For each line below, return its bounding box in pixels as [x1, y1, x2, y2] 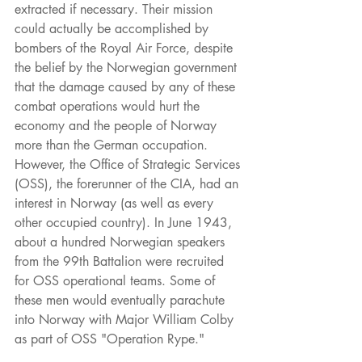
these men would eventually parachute [15, 292, 229, 309]
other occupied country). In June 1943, [15, 214, 236, 232]
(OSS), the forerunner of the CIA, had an [15, 175, 242, 193]
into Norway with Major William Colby [15, 311, 238, 329]
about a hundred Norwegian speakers [15, 234, 229, 251]
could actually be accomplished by [15, 20, 213, 38]
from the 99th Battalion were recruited [15, 253, 228, 271]
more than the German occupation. [15, 137, 212, 154]
